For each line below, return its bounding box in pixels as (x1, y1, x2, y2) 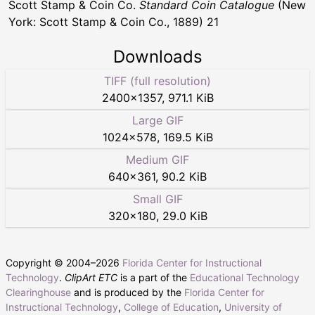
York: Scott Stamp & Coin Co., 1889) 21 (8, 14, 219, 29)
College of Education (124, 300, 219, 313)
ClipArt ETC (65, 271, 117, 283)
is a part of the (117, 271, 190, 283)
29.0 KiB (162, 208, 207, 223)
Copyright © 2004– (6, 256, 96, 269)
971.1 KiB (167, 90, 214, 105)
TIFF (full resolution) (104, 73, 211, 88)
